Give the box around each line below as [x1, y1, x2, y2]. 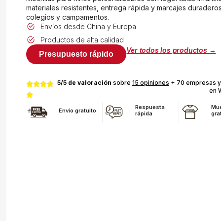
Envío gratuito [59, 107, 97, 114]
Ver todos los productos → [126, 45, 216, 54]
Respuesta [135, 104, 165, 111]
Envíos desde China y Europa [40, 22, 137, 31]
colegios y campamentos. [26, 12, 110, 21]
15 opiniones [132, 78, 169, 86]
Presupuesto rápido [39, 49, 114, 58]
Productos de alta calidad [40, 35, 124, 44]
